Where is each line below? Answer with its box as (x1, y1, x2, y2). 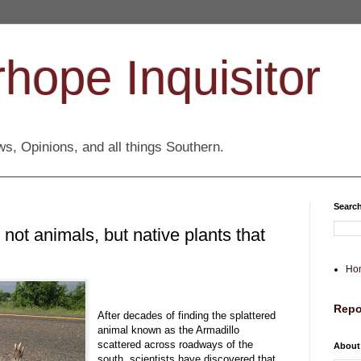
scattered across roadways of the (98, 338, 254, 351)
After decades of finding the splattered (98, 309, 276, 322)
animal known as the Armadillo (98, 324, 240, 337)
